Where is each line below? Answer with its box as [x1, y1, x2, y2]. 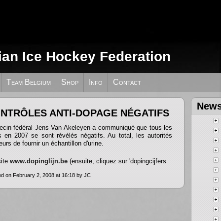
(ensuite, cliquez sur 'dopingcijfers [68, 157, 166, 165]
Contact [113, 78, 141, 86]
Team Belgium [6, 78, 51, 86]
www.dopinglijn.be [10, 157, 68, 165]
